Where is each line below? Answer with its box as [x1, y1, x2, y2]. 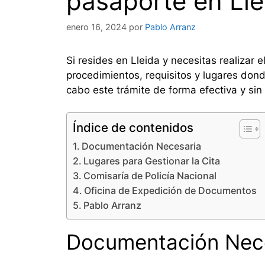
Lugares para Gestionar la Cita [83, 155, 221, 167]
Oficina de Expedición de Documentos [84, 185, 257, 197]
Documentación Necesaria [82, 140, 202, 153]
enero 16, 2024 [66, 21, 127, 32]
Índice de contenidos [73, 120, 193, 135]
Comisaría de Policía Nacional [83, 170, 217, 182]
